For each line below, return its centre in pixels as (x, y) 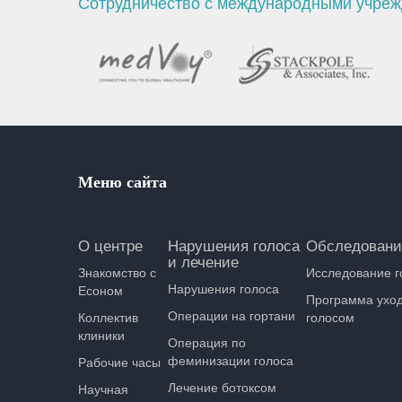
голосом (331, 318)
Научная (103, 389)
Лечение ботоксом (223, 388)
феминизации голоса (231, 361)
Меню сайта (122, 182)
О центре (110, 246)
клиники (101, 336)
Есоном (100, 291)
